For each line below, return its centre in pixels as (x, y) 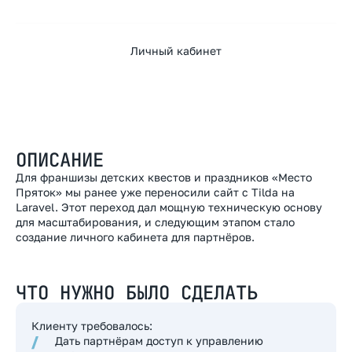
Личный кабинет (176, 51)
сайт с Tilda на (254, 192)
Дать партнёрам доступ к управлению (159, 341)
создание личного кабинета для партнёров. (135, 237)
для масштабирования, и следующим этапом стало (155, 222)
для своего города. (66, 15)
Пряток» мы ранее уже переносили (115, 192)
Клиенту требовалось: (92, 326)
